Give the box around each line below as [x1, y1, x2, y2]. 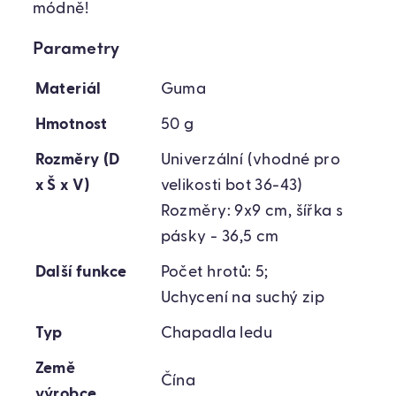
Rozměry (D [34, 152, 120, 169]
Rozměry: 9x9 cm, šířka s [160, 203, 344, 220]
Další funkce [34, 264, 127, 281]
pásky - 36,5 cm [160, 229, 279, 246]
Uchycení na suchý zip [160, 290, 325, 307]
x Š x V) [34, 178, 90, 194]
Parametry [32, 40, 120, 58]
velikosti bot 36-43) [160, 178, 303, 194]
